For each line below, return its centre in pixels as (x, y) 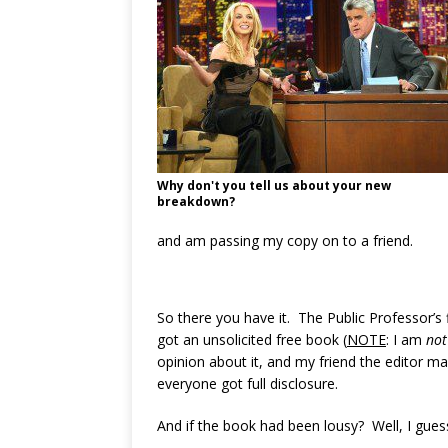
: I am (406, 339)
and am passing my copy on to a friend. (285, 240)
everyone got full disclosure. (247, 383)
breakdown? (196, 201)
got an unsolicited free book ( (252, 339)
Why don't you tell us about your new (274, 185)
